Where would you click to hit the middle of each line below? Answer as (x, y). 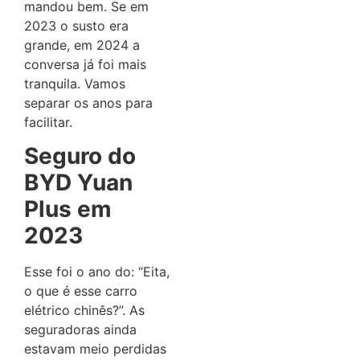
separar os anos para (88, 102)
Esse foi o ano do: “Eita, (97, 272)
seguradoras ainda (80, 330)
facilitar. (48, 122)
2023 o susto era (76, 25)
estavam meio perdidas (95, 349)
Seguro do (80, 156)
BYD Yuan (78, 183)
